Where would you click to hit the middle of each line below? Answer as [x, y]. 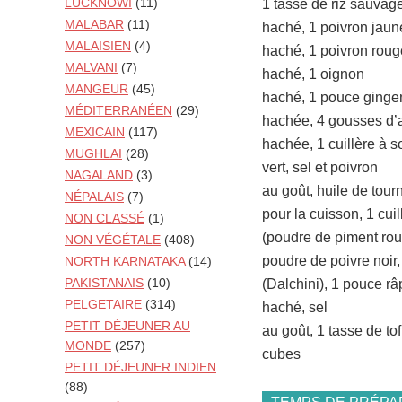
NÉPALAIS [94, 197]
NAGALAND [99, 175]
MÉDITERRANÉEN [118, 111]
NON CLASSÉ [105, 218]
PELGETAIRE [103, 305]
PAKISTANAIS [104, 283]
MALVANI [91, 68]
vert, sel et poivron [320, 168]
